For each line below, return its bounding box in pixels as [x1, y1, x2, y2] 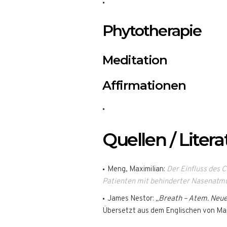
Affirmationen [102, 78, 186, 93]
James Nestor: [107, 194, 156, 204]
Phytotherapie [102, 21, 202, 40]
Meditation [102, 53, 167, 67]
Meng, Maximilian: [107, 165, 167, 174]
